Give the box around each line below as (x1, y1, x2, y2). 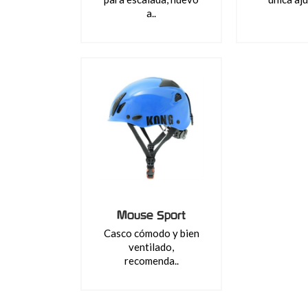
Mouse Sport (117, 208, 186, 222)
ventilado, (129, 241, 174, 253)
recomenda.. (124, 254, 179, 267)
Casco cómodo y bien (103, 227, 199, 239)
